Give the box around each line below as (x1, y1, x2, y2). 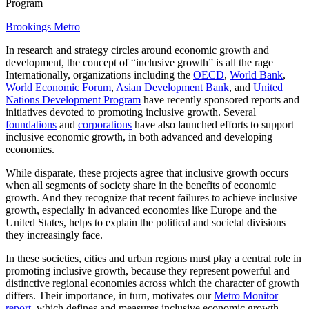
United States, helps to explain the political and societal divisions (6, 216, 286, 228)
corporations (78, 118, 132, 130)
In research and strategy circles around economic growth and (6, 43, 269, 56)
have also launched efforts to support (132, 118, 294, 130)
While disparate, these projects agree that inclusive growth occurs (6, 166, 288, 179)
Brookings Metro (6, 20, 80, 32)
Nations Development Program (6, 93, 141, 106)
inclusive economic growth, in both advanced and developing (6, 130, 272, 143)
